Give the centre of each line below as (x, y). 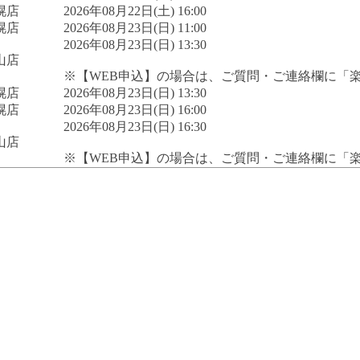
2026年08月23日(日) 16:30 (135, 126)
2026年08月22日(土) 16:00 (135, 10)
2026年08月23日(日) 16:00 (135, 109)
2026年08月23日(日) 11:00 (135, 27)
